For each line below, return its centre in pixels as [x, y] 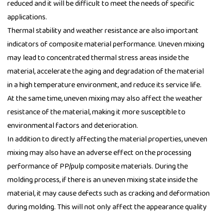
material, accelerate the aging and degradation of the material [106, 72]
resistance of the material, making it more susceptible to [96, 112]
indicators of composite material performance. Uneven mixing [106, 45]
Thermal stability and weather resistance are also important [103, 31]
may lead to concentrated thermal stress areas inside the [98, 58]
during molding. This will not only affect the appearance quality [107, 207]
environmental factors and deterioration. [73, 126]
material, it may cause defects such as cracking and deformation [108, 194]
